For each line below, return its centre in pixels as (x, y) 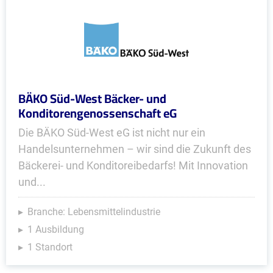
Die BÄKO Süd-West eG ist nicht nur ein (112, 133)
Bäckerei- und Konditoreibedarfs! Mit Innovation (133, 165)
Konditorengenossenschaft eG (97, 113)
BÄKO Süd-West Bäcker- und (92, 98)
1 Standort (50, 247)
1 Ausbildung (56, 229)
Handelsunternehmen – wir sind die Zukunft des (135, 149)
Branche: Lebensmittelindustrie (94, 212)
